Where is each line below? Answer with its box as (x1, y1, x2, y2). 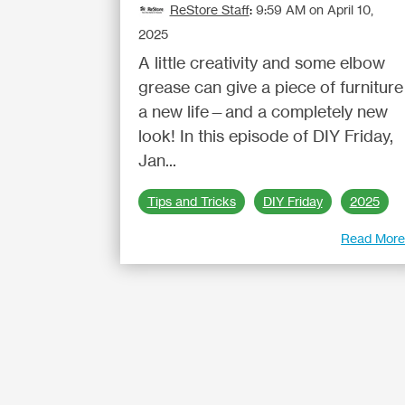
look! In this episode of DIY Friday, (137, 126, 393, 146)
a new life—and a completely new (137, 101, 388, 121)
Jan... (137, 150, 176, 170)
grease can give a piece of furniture (137, 77, 403, 97)
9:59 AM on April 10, (255, 2, 373, 17)
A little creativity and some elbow (137, 52, 385, 72)
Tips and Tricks (146, 193, 236, 210)
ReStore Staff (169, 2, 250, 17)
